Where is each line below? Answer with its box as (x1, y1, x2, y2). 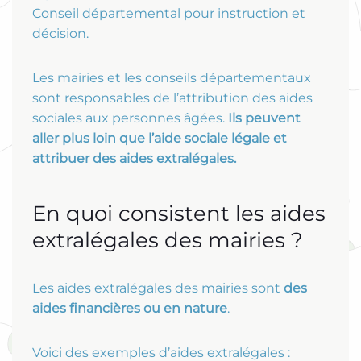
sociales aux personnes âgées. (32, 110, 228, 127)
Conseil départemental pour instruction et (32, 6, 305, 22)
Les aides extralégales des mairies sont (32, 280, 284, 297)
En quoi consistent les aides (32, 201, 326, 227)
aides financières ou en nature (32, 301, 227, 317)
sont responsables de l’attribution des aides (32, 90, 313, 106)
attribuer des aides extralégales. (32, 151, 236, 167)
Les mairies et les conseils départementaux (32, 70, 311, 86)
